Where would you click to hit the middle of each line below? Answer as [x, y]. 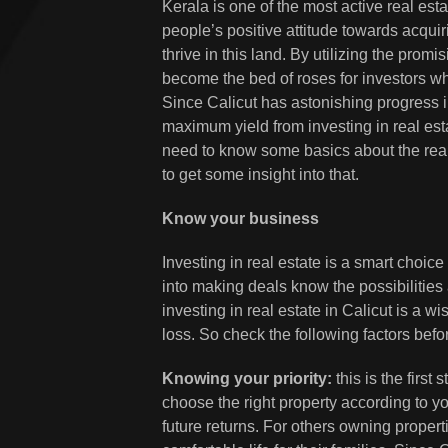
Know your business [240, 218]
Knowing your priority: [247, 378]
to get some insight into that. [260, 174]
